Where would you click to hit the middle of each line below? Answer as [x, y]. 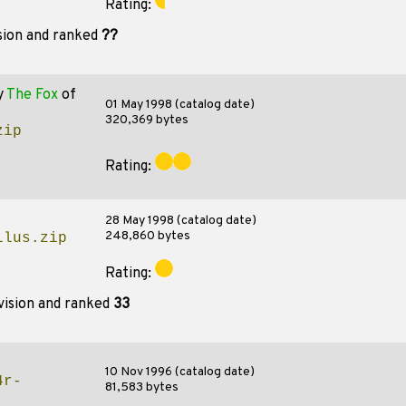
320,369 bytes [146, 120]
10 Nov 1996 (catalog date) [179, 372]
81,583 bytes [141, 387]
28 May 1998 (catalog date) [180, 221]
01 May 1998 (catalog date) [179, 105]
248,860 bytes [147, 236]
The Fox [32, 95]
